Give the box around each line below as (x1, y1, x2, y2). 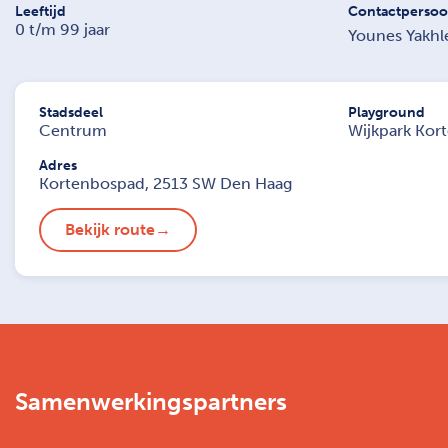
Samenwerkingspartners (15, 386, 287, 416)
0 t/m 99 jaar (15, 19, 110, 39)
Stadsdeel (39, 103, 103, 121)
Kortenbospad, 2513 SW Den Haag (39, 173, 292, 193)
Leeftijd (15, 2, 66, 20)
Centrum (39, 120, 107, 140)
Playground (347, 103, 425, 121)
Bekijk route (65, 219, 155, 239)
